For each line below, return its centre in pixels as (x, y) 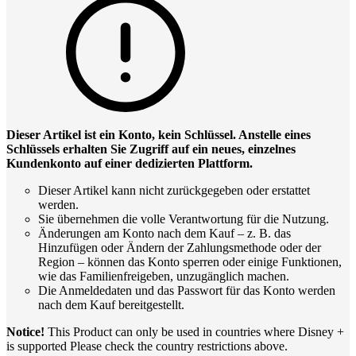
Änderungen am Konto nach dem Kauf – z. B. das (164, 234)
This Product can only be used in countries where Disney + (194, 332)
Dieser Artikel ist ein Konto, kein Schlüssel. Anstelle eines (159, 135)
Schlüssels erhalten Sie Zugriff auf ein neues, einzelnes (151, 149)
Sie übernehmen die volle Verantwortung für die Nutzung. (184, 219)
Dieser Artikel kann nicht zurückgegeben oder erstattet (174, 191)
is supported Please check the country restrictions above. (147, 346)
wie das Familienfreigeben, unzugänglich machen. (164, 277)
